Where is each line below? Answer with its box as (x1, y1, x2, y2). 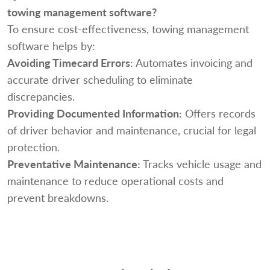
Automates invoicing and (133, 54, 253, 70)
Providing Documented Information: (7, 105, 182, 121)
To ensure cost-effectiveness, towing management (7, 20, 249, 36)
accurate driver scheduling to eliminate (7, 71, 193, 87)
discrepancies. (7, 88, 75, 104)
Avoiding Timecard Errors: (7, 54, 133, 70)
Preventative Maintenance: (7, 155, 140, 171)
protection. (7, 139, 60, 154)
